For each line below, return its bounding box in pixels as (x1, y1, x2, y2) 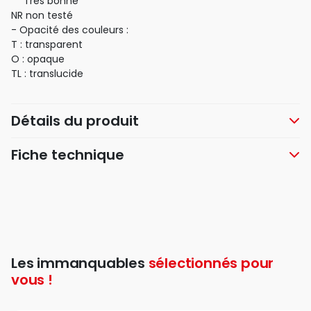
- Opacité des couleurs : (11, 23, 128, 37)
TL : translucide (11, 67, 83, 81)
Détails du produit (11, 111, 139, 131)
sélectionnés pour (148, 253, 274, 274)
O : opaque (11, 52, 65, 67)
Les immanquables (11, 253, 149, 274)
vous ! (11, 270, 53, 290)
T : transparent (11, 37, 83, 52)
